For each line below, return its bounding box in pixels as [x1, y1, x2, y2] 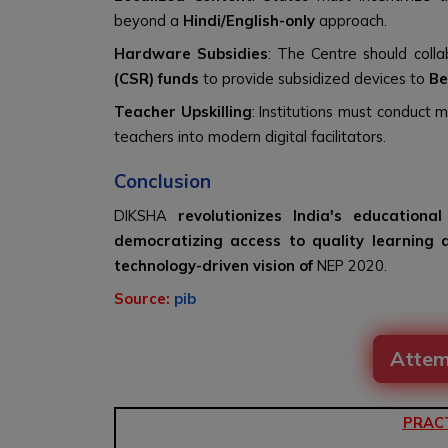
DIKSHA [114, 206, 167, 225]
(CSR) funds [114, 69, 199, 88]
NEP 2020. [317, 256, 387, 275]
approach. [315, 11, 387, 30]
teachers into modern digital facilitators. [114, 127, 386, 146]
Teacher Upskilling [114, 102, 252, 121]
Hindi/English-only [183, 11, 315, 30]
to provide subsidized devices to [199, 69, 429, 88]
